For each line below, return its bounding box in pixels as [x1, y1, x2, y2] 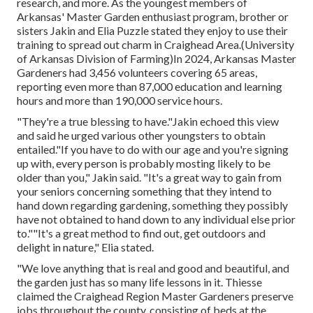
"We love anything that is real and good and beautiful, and [17, 261, 289, 275]
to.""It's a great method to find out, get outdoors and [17, 226, 265, 240]
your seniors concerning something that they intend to [17, 184, 272, 198]
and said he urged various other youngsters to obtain [17, 129, 265, 143]
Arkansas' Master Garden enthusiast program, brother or [17, 10, 289, 24]
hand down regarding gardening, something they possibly [17, 198, 288, 212]
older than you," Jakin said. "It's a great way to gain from [17, 170, 282, 184]
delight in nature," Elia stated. [17, 240, 154, 254]
